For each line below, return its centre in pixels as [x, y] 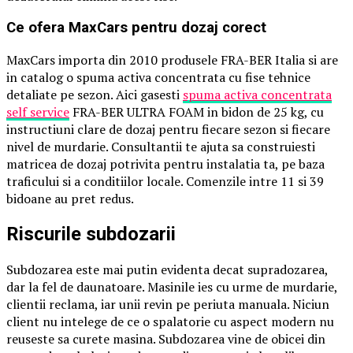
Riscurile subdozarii [91, 234]
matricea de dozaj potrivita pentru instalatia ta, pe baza [165, 164]
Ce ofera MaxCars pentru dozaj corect [136, 28]
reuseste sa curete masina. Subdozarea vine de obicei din [166, 338]
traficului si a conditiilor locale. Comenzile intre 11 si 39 [165, 182]
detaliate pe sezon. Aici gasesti [95, 95]
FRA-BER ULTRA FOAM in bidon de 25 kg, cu [197, 112]
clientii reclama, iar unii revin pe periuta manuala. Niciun [168, 304]
